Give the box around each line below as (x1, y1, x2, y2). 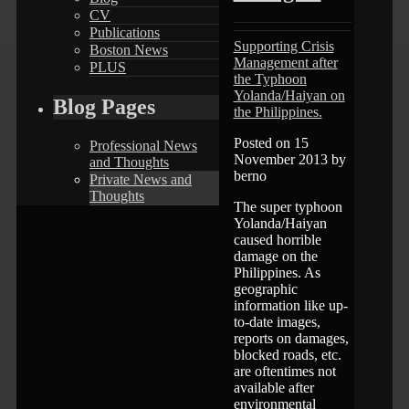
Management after (233, 54, 338, 70)
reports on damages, (233, 330, 349, 346)
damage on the (233, 247, 318, 264)
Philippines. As (233, 264, 320, 280)
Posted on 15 (233, 134, 309, 151)
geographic (233, 280, 298, 297)
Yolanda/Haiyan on (233, 87, 345, 103)
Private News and (89, 171, 192, 187)
